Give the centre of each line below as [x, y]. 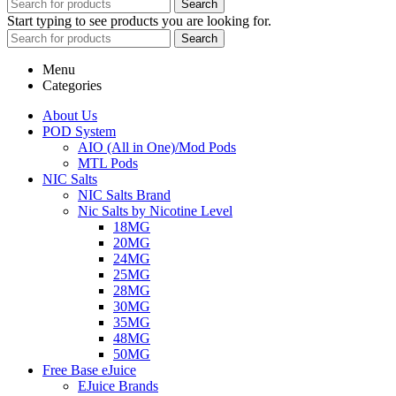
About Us [70, 115]
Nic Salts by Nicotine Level [155, 210]
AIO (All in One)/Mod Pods [157, 147]
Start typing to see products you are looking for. [139, 20]
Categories [72, 85]
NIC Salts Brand [124, 194]
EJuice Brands [118, 385]
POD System [79, 131]
